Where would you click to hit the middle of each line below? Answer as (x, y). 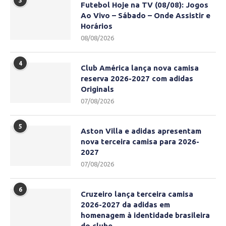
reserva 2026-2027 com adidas (137, 79)
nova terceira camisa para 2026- (140, 142)
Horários (97, 26)
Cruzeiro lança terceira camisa (137, 194)
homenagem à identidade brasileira (145, 215)
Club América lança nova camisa (140, 68)
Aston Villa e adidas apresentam (141, 131)
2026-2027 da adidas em (125, 205)
